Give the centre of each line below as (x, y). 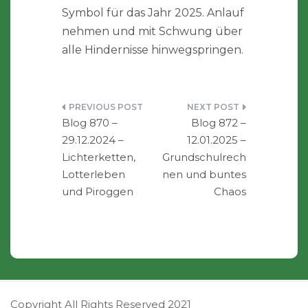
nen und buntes (204, 175)
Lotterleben (93, 175)
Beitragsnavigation (129, 113)
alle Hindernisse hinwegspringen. (153, 50)
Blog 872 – (219, 123)
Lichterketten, (99, 157)
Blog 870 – (90, 123)
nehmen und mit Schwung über (152, 32)
